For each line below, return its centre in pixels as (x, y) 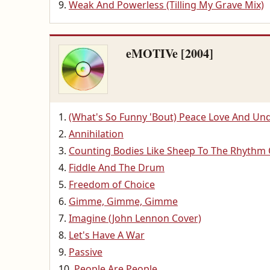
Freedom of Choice (112, 184)
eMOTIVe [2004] (170, 53)
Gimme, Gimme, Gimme (123, 201)
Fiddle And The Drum (117, 168)
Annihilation (96, 134)
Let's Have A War (107, 235)
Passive (86, 252)
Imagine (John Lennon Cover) (135, 218)
